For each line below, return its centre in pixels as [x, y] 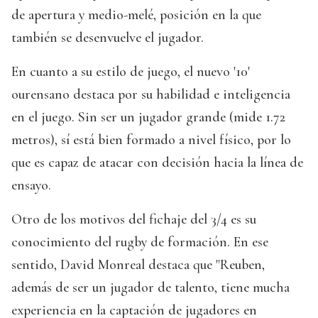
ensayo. [31, 186]
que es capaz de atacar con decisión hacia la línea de [157, 163]
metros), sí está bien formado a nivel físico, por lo [151, 140]
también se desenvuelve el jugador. [108, 38]
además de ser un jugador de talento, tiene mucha [150, 288]
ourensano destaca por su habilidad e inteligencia [151, 95]
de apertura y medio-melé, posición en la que [136, 15]
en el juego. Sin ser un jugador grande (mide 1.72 [148, 117]
